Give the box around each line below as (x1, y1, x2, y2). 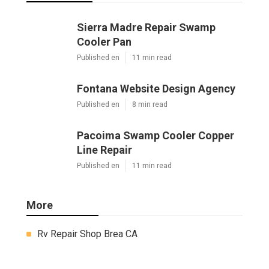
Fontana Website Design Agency (77, 82, 235, 95)
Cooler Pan (77, 35, 131, 48)
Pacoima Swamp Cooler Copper (77, 128, 234, 142)
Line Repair (77, 143, 132, 156)
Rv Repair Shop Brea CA (37, 228, 138, 240)
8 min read (132, 100, 168, 109)
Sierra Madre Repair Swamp (77, 20, 216, 34)
